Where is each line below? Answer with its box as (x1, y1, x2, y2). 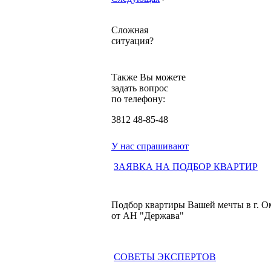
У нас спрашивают (111, 141, 189, 152)
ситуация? (111, 36, 154, 47)
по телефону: (111, 94, 165, 105)
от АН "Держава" (111, 211, 184, 221)
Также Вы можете (111, 72, 186, 83)
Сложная (111, 25, 148, 36)
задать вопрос (111, 83, 168, 94)
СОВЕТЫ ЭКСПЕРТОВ (114, 252, 216, 263)
